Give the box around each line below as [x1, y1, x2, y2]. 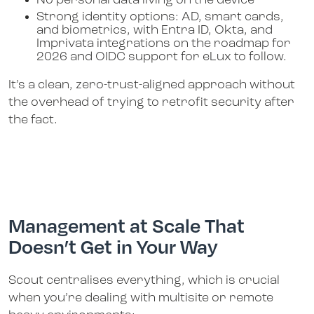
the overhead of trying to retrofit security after [8, 95, 294, 109]
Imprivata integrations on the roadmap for [36, 36, 291, 50]
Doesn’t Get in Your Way [8, 234, 218, 259]
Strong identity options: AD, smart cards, [36, 10, 284, 24]
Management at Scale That [8, 213, 245, 238]
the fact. [8, 113, 57, 127]
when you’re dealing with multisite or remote [8, 292, 273, 306]
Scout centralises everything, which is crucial [8, 274, 280, 288]
